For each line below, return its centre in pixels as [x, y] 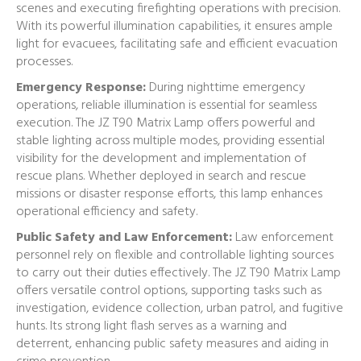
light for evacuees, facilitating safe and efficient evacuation [177, 44]
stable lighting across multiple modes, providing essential [170, 141]
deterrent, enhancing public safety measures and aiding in [172, 344]
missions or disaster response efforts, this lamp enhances [169, 194]
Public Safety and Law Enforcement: [124, 237]
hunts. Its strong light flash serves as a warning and [151, 326]
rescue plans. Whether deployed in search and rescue [161, 176]
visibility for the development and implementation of [161, 158]
